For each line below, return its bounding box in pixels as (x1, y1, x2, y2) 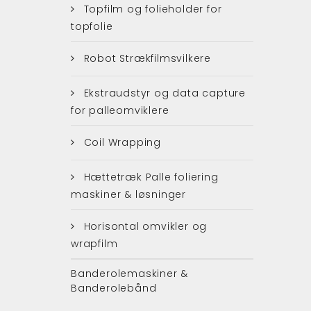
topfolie (71, 19, 113, 33)
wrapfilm (71, 236, 118, 251)
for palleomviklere (71, 103, 169, 117)
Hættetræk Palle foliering (80, 169, 219, 184)
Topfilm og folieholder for (80, 1, 222, 16)
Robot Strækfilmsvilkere (80, 51, 212, 65)
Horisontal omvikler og (80, 219, 208, 233)
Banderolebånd (71, 280, 157, 295)
